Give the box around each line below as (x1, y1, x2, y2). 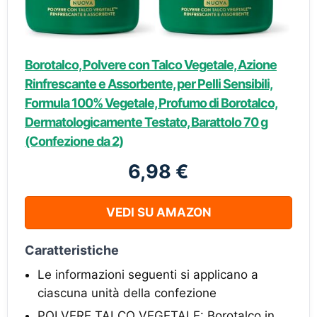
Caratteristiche (25, 243, 119, 258)
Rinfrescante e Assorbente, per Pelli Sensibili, (25, 76, 272, 92)
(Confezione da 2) (25, 134, 123, 149)
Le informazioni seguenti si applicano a (38, 267, 258, 282)
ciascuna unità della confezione (38, 286, 217, 301)
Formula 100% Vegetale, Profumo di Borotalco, (25, 96, 277, 111)
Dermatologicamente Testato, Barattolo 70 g (25, 115, 267, 130)
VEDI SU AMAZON (105, 205, 212, 220)
